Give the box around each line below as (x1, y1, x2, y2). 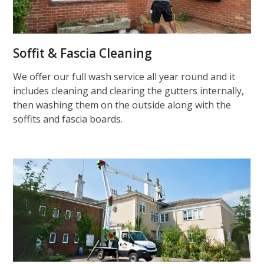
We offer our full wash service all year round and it (13, 70, 236, 83)
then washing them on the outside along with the (13, 98, 232, 111)
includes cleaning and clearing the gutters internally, (13, 84, 245, 97)
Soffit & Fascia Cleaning (13, 44, 153, 61)
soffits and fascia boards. (13, 112, 123, 126)
